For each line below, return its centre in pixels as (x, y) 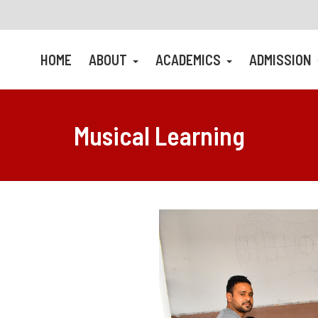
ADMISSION (282, 60)
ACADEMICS (190, 60)
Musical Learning (159, 136)
